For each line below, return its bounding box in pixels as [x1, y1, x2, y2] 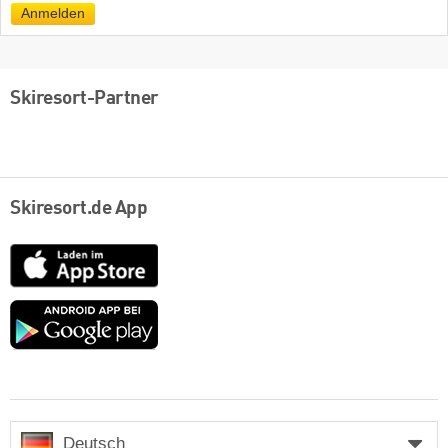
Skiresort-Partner [10, 88, 159, 109]
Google [157, 300, 209, 318]
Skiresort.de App [10, 199, 147, 220]
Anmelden [21, 6, 85, 22]
